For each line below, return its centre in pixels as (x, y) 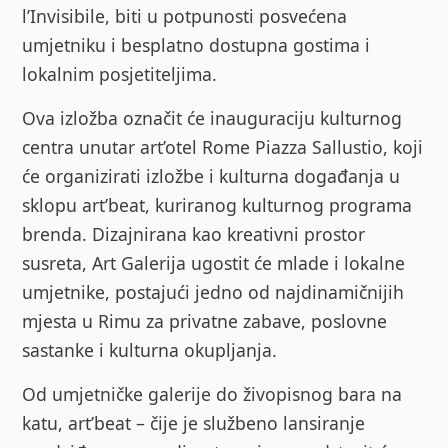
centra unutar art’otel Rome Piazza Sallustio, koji (222, 146)
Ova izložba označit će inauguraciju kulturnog (212, 117)
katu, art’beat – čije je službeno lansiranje (193, 422)
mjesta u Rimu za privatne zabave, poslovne (204, 320)
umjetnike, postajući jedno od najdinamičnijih (213, 291)
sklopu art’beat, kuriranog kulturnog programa (217, 204)
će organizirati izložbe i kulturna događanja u (211, 175)
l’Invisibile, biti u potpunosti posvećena (184, 15)
